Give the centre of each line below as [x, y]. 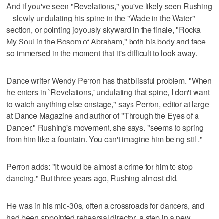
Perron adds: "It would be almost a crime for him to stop [99, 166]
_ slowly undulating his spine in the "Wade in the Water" [101, 18]
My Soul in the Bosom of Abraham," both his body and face [106, 41]
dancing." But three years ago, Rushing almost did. [92, 178]
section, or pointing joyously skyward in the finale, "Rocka [104, 29]
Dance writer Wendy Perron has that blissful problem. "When [109, 80]
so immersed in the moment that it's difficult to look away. [102, 53]
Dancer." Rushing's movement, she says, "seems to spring [105, 127]
